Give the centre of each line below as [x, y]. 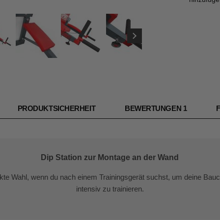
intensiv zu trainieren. [110, 189]
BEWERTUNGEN [154, 108]
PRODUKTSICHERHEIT [56, 108]
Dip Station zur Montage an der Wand [110, 157]
